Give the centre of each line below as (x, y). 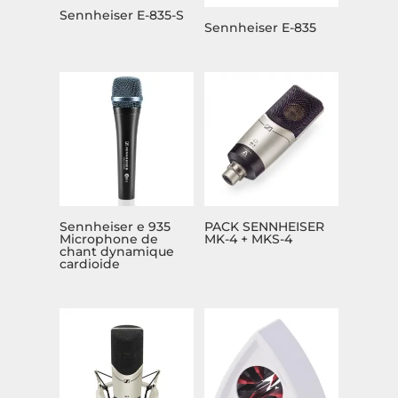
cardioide (90, 263)
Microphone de (109, 239)
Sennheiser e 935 (115, 226)
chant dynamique (117, 251)
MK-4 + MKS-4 (249, 239)
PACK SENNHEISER (265, 226)
